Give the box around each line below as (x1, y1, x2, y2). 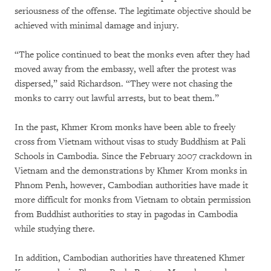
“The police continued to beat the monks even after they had (15, 49, 250, 60)
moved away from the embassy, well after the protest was (15, 64, 236, 75)
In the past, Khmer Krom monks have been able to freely (15, 122, 235, 133)
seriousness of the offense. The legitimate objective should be (15, 5, 251, 17)
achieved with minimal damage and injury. (15, 20, 179, 31)
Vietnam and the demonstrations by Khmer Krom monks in (15, 165, 247, 177)
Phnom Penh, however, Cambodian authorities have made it (15, 180, 248, 191)
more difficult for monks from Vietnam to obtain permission (15, 194, 251, 206)
